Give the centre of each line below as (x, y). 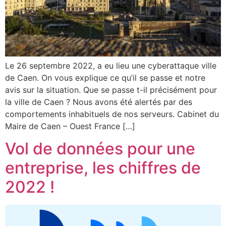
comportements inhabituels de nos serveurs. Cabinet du (112, 114)
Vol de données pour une (100, 149)
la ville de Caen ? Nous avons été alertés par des (99, 102)
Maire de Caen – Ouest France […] (70, 126)
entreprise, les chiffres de (103, 168)
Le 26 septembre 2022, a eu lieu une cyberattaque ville (111, 65)
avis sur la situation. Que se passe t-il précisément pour (111, 90)
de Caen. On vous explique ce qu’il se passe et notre (105, 77)
